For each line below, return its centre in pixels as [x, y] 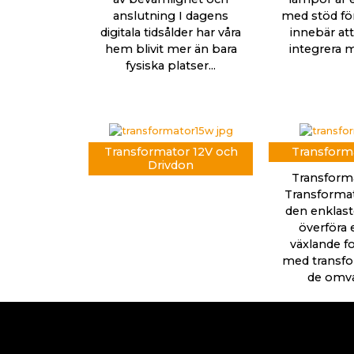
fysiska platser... [171, 65]
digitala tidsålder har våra [171, 32]
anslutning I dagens [171, 15]
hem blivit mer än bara [171, 49]
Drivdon [171, 165]
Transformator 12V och [171, 151]
